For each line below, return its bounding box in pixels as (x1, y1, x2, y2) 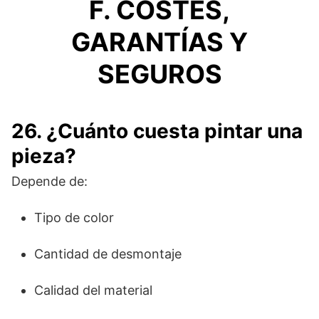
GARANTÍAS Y (71, 26, 248, 58)
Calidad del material (34, 282, 152, 298)
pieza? (11, 143, 76, 168)
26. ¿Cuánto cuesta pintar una (11, 118, 303, 143)
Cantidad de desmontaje (34, 246, 182, 261)
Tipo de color (34, 209, 114, 225)
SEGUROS (97, 58, 222, 90)
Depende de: (11, 173, 88, 189)
